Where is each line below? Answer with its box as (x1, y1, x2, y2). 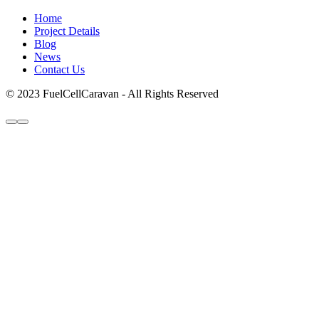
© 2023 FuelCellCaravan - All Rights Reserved (6, 88, 219, 100)
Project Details (34, 25, 100, 37)
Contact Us (34, 63, 85, 75)
